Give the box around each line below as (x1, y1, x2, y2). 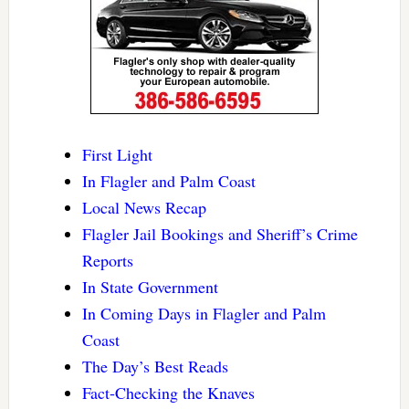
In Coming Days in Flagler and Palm (81, 301, 326, 324)
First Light (81, 142, 152, 165)
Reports (81, 248, 133, 271)
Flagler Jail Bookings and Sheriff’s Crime (81, 222, 358, 245)
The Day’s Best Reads (81, 354, 228, 377)
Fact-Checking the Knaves (81, 381, 255, 404)
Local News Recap (81, 195, 206, 218)
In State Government (81, 275, 218, 298)
